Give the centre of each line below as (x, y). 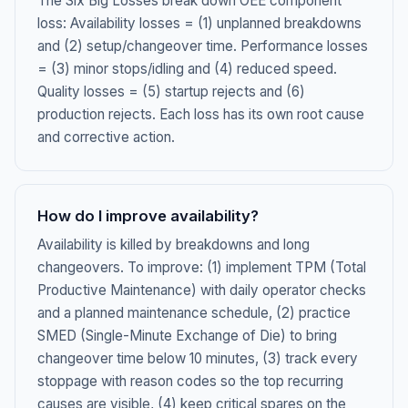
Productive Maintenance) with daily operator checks (202, 290)
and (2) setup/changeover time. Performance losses (203, 46)
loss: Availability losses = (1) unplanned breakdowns (199, 23)
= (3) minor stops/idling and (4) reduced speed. (187, 69)
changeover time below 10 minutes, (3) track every (198, 358)
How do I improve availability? (148, 216)
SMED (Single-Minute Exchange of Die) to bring (187, 336)
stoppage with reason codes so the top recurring (190, 381)
